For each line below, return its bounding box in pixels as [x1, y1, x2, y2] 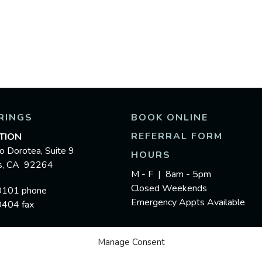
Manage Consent [97, 236, 165, 248]
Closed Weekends [131, 182, 207, 195]
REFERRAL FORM [131, 130, 223, 143]
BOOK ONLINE [131, 111, 208, 124]
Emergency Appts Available [131, 196, 245, 209]
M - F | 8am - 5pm [131, 168, 211, 181]
